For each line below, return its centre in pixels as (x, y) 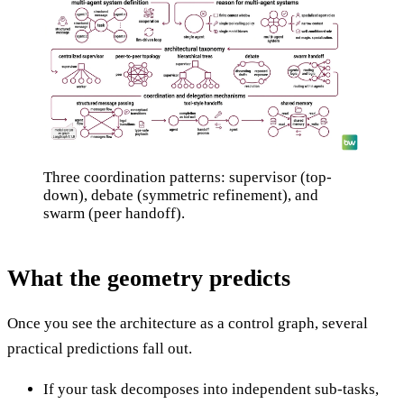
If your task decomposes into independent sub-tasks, (211, 389)
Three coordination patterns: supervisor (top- (188, 178)
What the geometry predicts (149, 278)
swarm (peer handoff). (114, 214)
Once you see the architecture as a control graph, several (188, 323)
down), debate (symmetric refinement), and (181, 196)
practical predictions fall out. (100, 348)
